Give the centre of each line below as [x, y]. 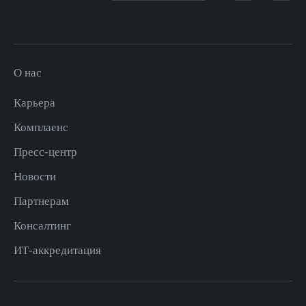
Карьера [34, 103]
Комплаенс [41, 127]
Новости [35, 177]
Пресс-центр [45, 152]
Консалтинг [42, 226]
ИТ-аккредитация [57, 250]
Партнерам [41, 201]
